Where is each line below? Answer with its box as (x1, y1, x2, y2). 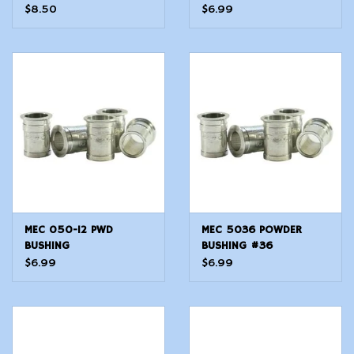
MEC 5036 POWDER (201, 222, 302, 237)
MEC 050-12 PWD (24, 222, 113, 237)
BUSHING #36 (201, 238, 273, 253)
